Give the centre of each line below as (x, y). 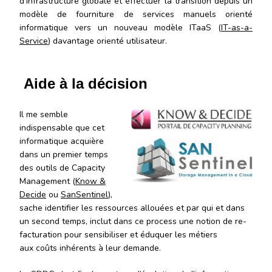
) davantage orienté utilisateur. (107, 41)
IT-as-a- (237, 27)
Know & (90, 181)
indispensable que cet (62, 127)
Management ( (47, 181)
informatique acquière (62, 141)
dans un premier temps (64, 154)
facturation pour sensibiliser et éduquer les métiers (118, 234)
